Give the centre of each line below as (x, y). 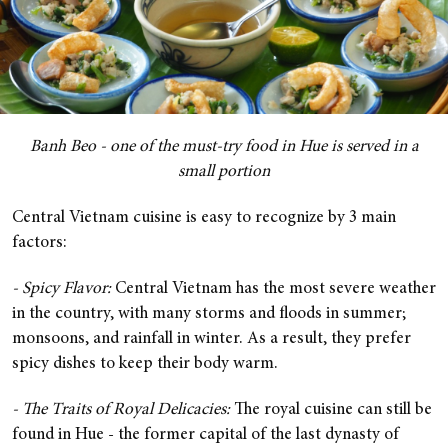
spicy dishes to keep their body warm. (145, 365)
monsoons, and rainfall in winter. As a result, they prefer (211, 340)
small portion (224, 173)
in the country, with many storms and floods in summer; (209, 315)
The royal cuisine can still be (331, 411)
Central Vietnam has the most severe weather (273, 290)
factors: (39, 244)
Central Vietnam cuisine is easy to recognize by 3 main (204, 219)
